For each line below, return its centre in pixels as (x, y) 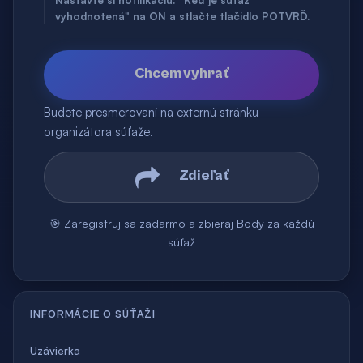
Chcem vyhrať (181, 74)
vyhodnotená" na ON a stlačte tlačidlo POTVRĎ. (183, 17)
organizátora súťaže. (99, 132)
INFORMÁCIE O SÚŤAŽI (93, 315)
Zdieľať (204, 176)
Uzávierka (55, 351)
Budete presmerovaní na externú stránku (152, 113)
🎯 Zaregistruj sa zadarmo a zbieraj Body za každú (181, 224)
